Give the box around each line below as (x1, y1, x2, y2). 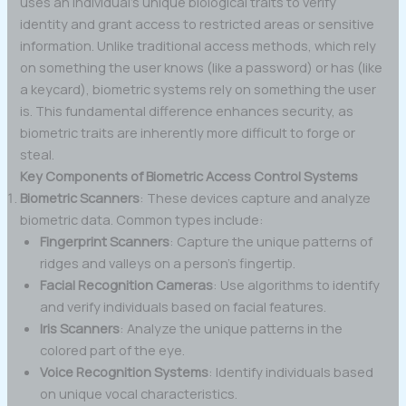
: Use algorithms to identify (213, 275, 381, 294)
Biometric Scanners (20, 188, 140, 207)
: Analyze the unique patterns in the (120, 318, 343, 337)
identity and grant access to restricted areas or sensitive (20, 14, 375, 33)
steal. (20, 144, 55, 163)
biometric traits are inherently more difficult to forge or (20, 122, 356, 141)
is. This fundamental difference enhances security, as (20, 101, 354, 120)
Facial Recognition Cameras (40, 275, 214, 294)
